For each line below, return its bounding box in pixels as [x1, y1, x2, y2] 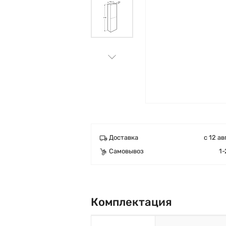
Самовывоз [109, 147, 144, 155]
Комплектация [91, 195, 172, 209]
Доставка [109, 134, 138, 141]
